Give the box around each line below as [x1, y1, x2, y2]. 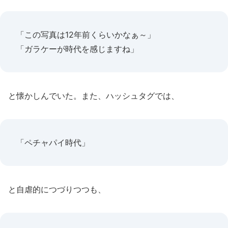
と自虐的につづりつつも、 [8, 184, 106, 194]
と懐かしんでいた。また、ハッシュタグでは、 [8, 91, 179, 101]
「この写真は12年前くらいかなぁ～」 [16, 30, 155, 40]
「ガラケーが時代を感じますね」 [16, 44, 138, 54]
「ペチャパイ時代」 [16, 137, 90, 148]
